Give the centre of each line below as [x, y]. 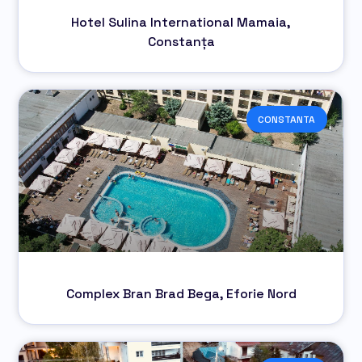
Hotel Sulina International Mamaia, [181, 23]
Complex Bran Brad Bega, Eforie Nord [181, 294]
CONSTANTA [287, 119]
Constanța [181, 42]
